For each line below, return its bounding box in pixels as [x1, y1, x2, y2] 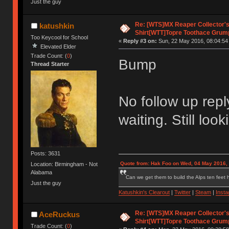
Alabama [31, 169, 53, 176]
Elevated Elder [40, 43, 77, 50]
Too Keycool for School [31, 34, 88, 40]
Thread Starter [31, 60, 70, 67]
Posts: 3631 [31, 150, 61, 156]
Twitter [174, 189, 191, 195]
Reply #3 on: [123, 37, 157, 44]
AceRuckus [38, 210, 80, 219]
